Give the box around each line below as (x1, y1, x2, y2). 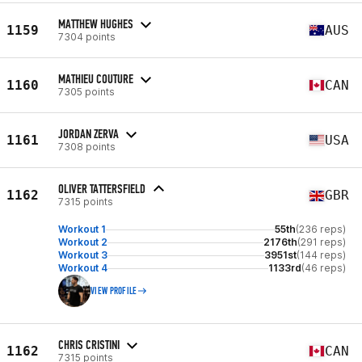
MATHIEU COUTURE (58, 70, 133, 86)
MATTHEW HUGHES (58, 15, 133, 32)
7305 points (58, 85, 115, 98)
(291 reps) (297, 236, 346, 248)
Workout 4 (58, 262, 107, 274)
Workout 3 (58, 249, 107, 261)
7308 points (58, 140, 116, 153)
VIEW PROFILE (90, 285, 137, 297)
